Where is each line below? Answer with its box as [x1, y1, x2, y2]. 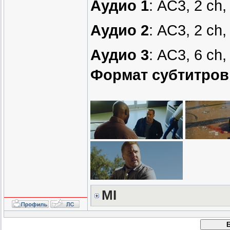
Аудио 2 [90, 22, 149, 39]
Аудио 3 [90, 47, 149, 64]
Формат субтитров [90, 67, 229, 84]
